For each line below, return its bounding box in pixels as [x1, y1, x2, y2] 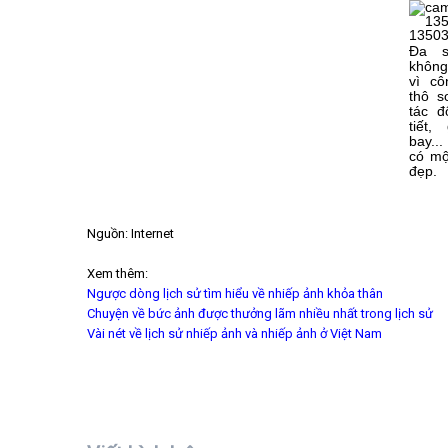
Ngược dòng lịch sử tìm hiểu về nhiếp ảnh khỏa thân [87, 286, 383, 301]
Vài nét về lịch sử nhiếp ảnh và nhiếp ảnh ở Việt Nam [87, 326, 382, 341]
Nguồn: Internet [87, 226, 174, 241]
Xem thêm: [87, 266, 148, 281]
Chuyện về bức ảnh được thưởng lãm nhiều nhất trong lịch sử [87, 306, 433, 321]
